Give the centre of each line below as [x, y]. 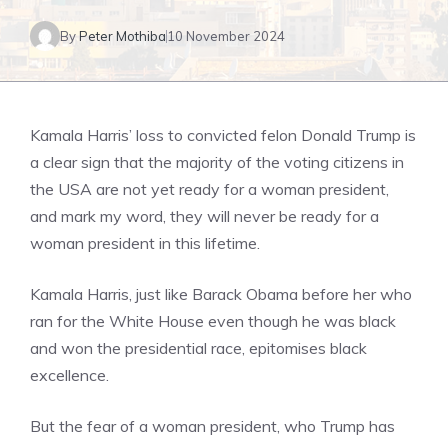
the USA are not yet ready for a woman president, [209, 189]
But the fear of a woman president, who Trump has [212, 426]
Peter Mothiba [122, 35]
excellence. [69, 375]
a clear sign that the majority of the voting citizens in [217, 162]
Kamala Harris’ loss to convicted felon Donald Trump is [223, 135]
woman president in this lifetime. [145, 243]
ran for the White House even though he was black [213, 321]
